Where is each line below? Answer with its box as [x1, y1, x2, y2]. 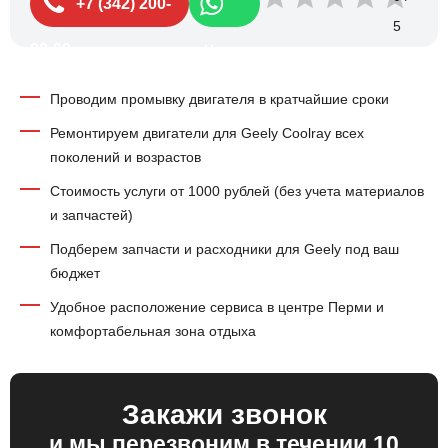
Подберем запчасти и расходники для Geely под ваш [50, 241, 399, 257]
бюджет [50, 265, 100, 281]
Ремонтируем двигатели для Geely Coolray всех [50, 125, 364, 141]
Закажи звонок [121, 399, 327, 430]
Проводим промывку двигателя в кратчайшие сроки [50, 91, 389, 107]
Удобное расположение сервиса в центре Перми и [50, 299, 384, 315]
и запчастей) [50, 207, 133, 223]
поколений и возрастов [50, 149, 201, 165]
